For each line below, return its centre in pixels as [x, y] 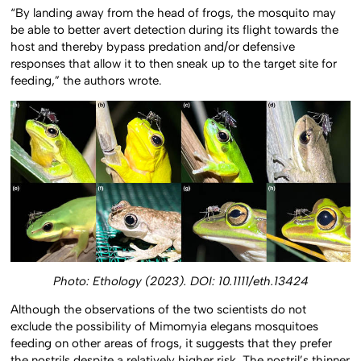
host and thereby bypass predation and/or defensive [153, 46]
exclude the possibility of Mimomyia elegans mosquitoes [165, 327]
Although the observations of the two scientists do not [159, 310]
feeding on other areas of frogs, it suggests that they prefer [172, 344]
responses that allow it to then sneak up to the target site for [174, 63]
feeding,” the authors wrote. [87, 80]
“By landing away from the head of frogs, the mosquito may [174, 12]
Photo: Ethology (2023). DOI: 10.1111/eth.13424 [180, 282]
